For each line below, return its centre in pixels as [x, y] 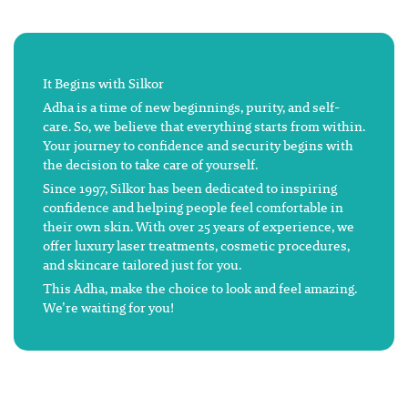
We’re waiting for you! [108, 308]
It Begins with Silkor [103, 84]
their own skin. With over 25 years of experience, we [199, 227]
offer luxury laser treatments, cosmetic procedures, [196, 246]
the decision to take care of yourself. [150, 165]
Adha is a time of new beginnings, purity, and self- [191, 107]
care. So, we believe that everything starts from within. [204, 127]
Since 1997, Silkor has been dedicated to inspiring [190, 189]
